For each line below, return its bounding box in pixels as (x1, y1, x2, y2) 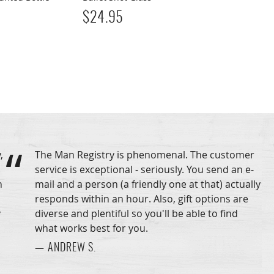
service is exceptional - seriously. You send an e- (35, 163, 254, 177)
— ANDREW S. (35, 243, 97, 254)
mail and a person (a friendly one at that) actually (35, 177, 261, 191)
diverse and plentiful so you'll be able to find (35, 207, 239, 221)
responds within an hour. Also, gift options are (35, 192, 249, 206)
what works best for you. (35, 221, 149, 235)
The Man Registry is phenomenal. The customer (35, 148, 255, 162)
